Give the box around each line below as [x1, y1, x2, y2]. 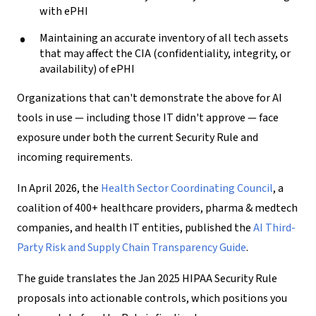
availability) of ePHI [39, 61, 135, 77]
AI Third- [253, 219, 296, 236]
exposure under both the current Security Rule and [17, 129, 258, 145]
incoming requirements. [17, 149, 133, 165]
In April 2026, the [17, 180, 101, 196]
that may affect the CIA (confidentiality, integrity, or [39, 45, 291, 61]
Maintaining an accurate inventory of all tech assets [39, 30, 288, 46]
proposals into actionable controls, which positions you [17, 290, 287, 306]
